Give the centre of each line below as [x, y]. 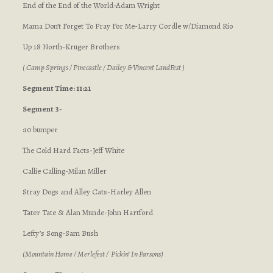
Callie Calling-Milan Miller [64, 171]
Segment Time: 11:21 [56, 88]
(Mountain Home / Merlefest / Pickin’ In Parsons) [93, 254]
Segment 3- [42, 109]
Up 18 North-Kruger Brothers [71, 47]
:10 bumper [40, 129]
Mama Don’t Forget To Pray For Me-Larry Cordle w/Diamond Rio [127, 26]
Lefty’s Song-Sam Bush [60, 233]
